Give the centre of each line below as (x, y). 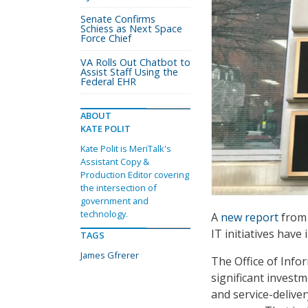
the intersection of (119, 188)
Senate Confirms (118, 19)
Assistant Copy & (115, 162)
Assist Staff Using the (129, 72)
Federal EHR (108, 81)
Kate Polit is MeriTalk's (126, 148)
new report (250, 218)
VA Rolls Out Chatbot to (135, 62)
